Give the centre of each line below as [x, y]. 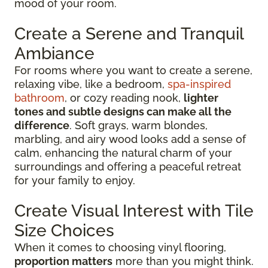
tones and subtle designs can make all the [123, 111]
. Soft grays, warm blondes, [138, 125]
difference [42, 125]
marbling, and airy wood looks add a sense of [130, 139]
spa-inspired [199, 84]
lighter [201, 98]
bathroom [39, 98]
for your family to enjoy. [75, 180]
